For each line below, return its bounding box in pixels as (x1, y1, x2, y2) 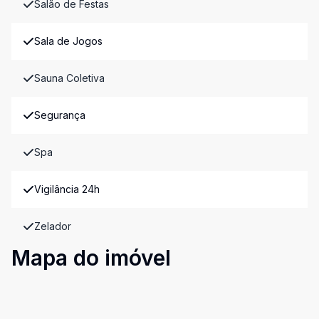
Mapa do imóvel (11, 245, 171, 271)
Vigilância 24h (34, 183, 100, 195)
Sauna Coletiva (34, 72, 105, 84)
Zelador (34, 220, 71, 232)
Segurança (34, 109, 85, 121)
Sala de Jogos (34, 35, 103, 47)
